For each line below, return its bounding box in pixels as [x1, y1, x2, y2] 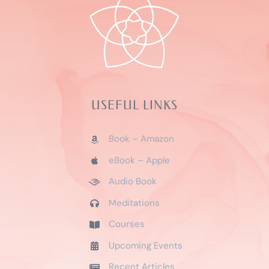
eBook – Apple [108, 154, 170, 166]
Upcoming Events [108, 239, 183, 252]
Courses [108, 218, 145, 231]
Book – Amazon [108, 133, 174, 145]
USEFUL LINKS [91, 98, 178, 113]
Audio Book [108, 175, 157, 188]
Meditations [108, 196, 160, 209]
